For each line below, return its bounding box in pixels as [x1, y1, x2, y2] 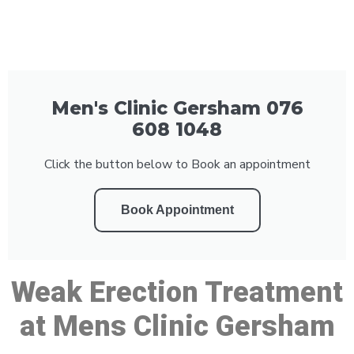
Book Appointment [120, 202, 234, 217]
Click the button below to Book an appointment [43, 155, 311, 173]
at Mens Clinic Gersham [19, 309, 335, 343]
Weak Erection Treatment [11, 275, 343, 309]
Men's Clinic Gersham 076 [51, 96, 303, 119]
